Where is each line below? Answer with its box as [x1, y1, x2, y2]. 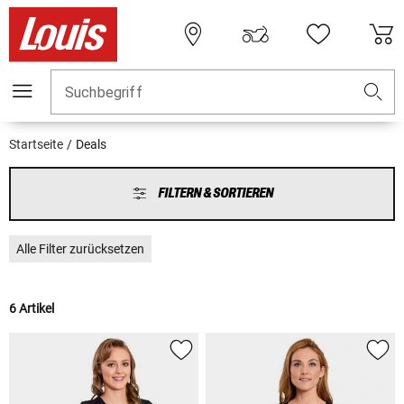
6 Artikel [9, 301, 54, 317]
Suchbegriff [65, 84, 142, 102]
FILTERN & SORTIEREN [157, 186, 273, 202]
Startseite [9, 137, 63, 152]
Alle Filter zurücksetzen [16, 242, 144, 257]
